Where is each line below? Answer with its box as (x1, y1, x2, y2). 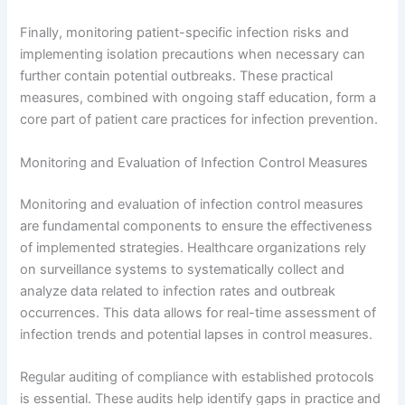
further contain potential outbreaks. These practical (20, 68, 334, 85)
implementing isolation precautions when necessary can (20, 46, 366, 63)
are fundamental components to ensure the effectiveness (20, 217, 373, 234)
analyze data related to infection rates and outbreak (20, 282, 336, 299)
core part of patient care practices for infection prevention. (20, 111, 379, 128)
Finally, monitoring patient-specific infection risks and (20, 24, 350, 42)
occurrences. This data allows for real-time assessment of (20, 304, 377, 321)
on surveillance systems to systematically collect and (20, 260, 345, 278)
